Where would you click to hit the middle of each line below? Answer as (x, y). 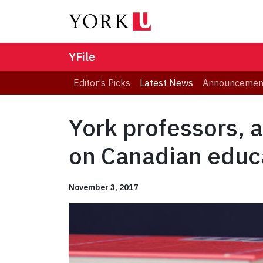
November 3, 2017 (103, 188)
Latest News (166, 83)
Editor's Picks (102, 83)
